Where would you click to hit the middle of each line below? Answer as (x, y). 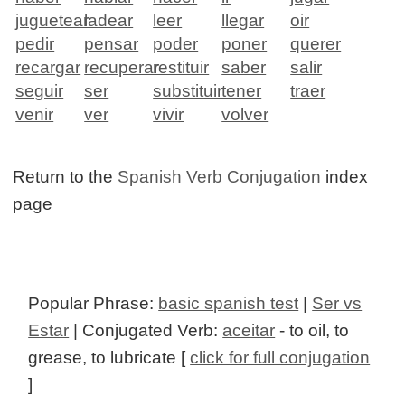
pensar (112, 44)
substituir (188, 91)
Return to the (66, 177)
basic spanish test (229, 304)
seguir (40, 91)
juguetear (52, 21)
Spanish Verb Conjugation (220, 177)
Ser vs (337, 304)
